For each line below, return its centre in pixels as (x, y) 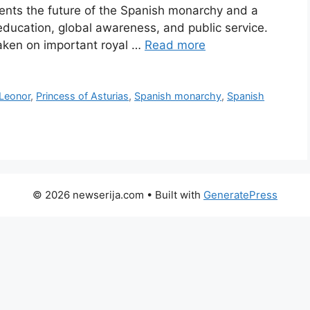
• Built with (174, 195)
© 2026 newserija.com (88, 195)
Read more (175, 45)
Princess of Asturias (83, 96)
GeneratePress (240, 195)
